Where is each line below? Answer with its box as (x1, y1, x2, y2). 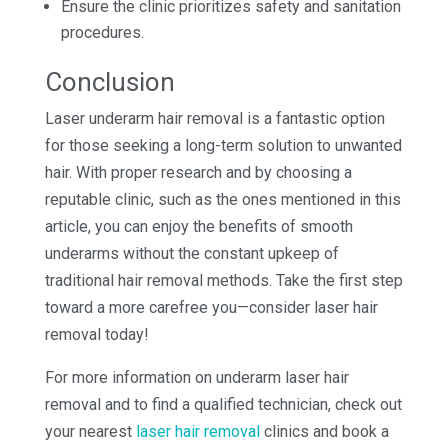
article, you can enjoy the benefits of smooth (44, 216, 353, 236)
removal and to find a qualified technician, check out (44, 394, 402, 414)
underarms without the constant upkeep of (44, 243, 339, 263)
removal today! (44, 324, 149, 344)
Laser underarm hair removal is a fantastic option (44, 108, 385, 128)
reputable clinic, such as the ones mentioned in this (44, 189, 401, 209)
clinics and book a (259, 421, 389, 441)
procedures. (60, 22, 144, 42)
